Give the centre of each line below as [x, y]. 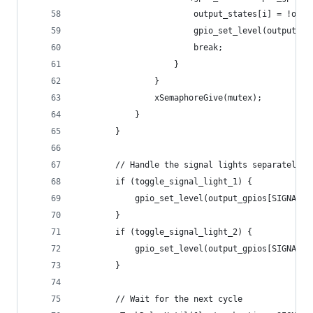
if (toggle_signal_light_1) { [164, 182]
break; [150, 48]
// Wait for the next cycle [159, 299]
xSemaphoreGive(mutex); [169, 98]
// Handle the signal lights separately [189, 165]
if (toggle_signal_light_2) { [164, 232]
